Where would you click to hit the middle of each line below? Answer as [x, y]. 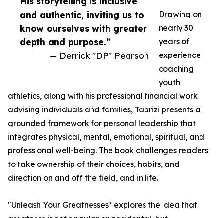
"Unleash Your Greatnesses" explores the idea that [102, 205]
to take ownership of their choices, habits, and [94, 164]
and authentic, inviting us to [82, 15]
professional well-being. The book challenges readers [108, 151]
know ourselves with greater [83, 28]
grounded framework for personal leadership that [102, 123]
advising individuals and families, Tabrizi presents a [104, 110]
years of [174, 42]
